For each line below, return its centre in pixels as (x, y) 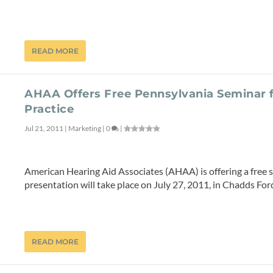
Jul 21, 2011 (44, 129)
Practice (49, 109)
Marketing (85, 129)
